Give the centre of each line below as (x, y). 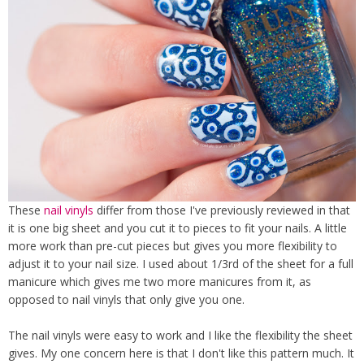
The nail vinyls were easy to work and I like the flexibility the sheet (180, 336)
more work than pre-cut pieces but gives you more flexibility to (173, 246)
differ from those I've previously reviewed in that (222, 210)
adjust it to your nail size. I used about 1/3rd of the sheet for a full (181, 264)
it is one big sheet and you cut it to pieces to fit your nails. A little (178, 228)
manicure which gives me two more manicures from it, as (160, 282)
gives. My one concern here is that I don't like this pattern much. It (181, 353)
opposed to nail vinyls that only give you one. (126, 300)
